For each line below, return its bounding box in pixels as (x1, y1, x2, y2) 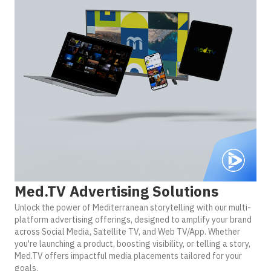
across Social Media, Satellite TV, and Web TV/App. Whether (15, 226, 240, 237)
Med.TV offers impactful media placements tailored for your (15, 250, 242, 261)
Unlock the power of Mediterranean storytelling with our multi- (15, 202, 251, 213)
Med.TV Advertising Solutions (15, 181, 218, 201)
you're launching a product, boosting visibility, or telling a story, (15, 238, 250, 249)
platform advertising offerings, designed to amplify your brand (15, 214, 252, 225)
